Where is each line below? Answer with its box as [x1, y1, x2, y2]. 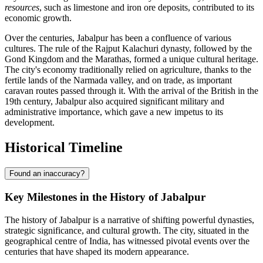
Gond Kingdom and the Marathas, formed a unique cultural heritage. [5, 54, 258, 65]
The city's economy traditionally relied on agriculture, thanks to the [5, 65, 251, 75]
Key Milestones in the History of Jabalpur [5, 190, 205, 203]
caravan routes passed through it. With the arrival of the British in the [5, 86, 258, 96]
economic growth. [5, 13, 72, 23]
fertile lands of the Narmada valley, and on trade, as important [5, 75, 232, 86]
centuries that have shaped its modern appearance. [5, 246, 189, 257]
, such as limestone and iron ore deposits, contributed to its [39, 2, 254, 13]
